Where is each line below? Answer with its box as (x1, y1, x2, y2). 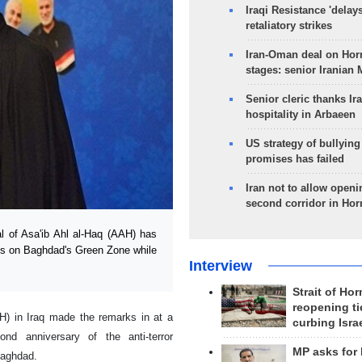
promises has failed (245, 153, 344, 165)
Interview (188, 258, 252, 274)
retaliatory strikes (245, 19, 332, 32)
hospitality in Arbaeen (245, 108, 356, 120)
